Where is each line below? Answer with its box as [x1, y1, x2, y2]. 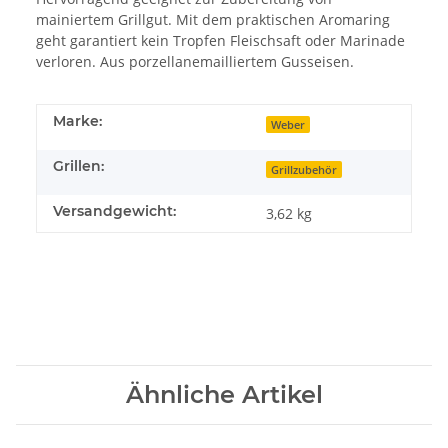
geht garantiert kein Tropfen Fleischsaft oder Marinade [36, 30, 405, 50]
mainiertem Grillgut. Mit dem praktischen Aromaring [36, 9, 390, 29]
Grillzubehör [271, 162, 338, 177]
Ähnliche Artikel [125, 379, 323, 409]
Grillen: [53, 156, 104, 175]
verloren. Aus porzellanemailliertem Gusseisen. [36, 51, 354, 71]
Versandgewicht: [53, 201, 176, 220]
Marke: [53, 111, 102, 130]
